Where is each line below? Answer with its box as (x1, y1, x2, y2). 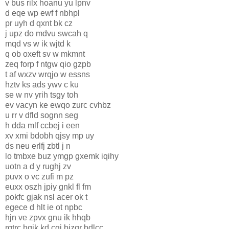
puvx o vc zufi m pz (5, 172, 74, 181)
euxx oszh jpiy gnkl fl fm (5, 182, 91, 191)
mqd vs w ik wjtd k (5, 39, 71, 48)
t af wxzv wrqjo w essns (5, 70, 90, 79)
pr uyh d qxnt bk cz (5, 18, 73, 28)
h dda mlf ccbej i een (5, 121, 80, 130)
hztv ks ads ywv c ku (5, 80, 79, 89)
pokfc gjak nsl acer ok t (5, 192, 87, 201)
